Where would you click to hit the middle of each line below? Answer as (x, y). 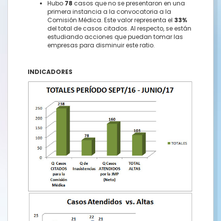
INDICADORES (50, 72)
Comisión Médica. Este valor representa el (111, 20)
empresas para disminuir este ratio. (101, 45)
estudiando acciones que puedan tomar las (115, 37)
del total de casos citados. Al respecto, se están (119, 28)
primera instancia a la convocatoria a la (109, 12)
